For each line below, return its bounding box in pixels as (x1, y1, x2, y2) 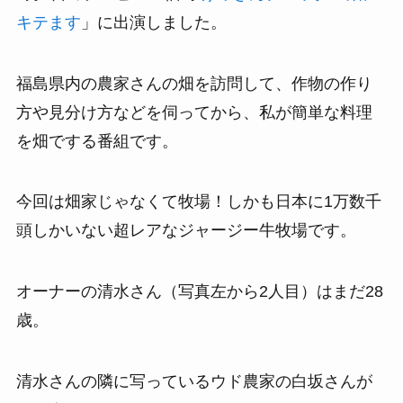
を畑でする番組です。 (15, 131, 178, 150)
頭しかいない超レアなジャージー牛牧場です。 (15, 221, 356, 240)
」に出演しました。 (80, 13, 227, 31)
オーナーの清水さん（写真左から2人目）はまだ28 (15, 282, 383, 301)
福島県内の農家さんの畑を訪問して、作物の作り (15, 74, 372, 93)
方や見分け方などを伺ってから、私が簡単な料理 (15, 103, 372, 121)
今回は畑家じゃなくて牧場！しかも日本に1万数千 (15, 193, 381, 211)
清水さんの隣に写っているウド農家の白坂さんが (15, 372, 372, 391)
